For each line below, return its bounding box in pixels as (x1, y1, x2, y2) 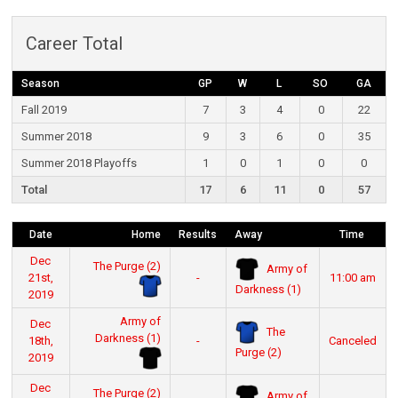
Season (20, 77, 60, 91)
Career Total (25, 33, 123, 55)
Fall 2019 (20, 103, 67, 117)
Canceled (328, 334, 377, 348)
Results (178, 228, 217, 242)
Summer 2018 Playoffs (20, 156, 137, 171)
